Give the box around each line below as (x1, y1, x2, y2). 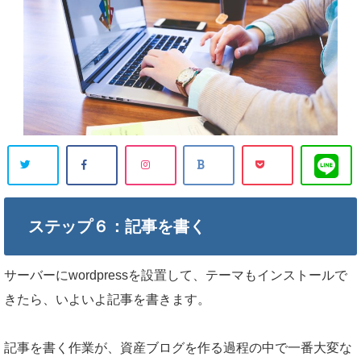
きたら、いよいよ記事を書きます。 (4, 293, 210, 306)
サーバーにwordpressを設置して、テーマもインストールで (4, 268, 347, 282)
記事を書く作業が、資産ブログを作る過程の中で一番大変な (4, 341, 352, 355)
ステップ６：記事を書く (28, 218, 205, 235)
